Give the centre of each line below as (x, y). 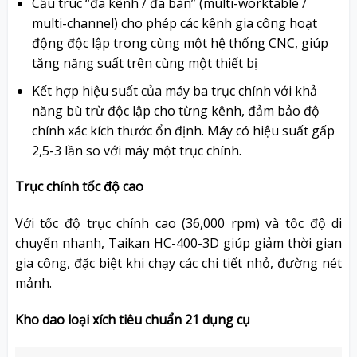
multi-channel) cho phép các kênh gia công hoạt (174, 24)
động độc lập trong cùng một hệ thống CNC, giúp (180, 43)
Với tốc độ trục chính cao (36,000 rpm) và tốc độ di (178, 224)
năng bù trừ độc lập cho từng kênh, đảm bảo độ (175, 110)
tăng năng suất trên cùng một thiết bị (144, 63)
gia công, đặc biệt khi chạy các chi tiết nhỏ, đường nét (178, 263)
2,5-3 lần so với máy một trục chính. (136, 150)
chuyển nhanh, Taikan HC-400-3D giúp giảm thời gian (178, 243)
